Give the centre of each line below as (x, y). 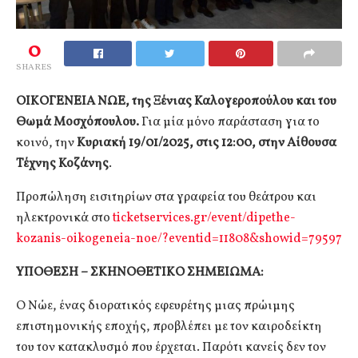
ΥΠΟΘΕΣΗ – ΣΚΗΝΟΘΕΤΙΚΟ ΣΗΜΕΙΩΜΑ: (140, 272)
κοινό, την (46, 143)
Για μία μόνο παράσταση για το (231, 122)
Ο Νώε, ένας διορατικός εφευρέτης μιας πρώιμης (155, 306)
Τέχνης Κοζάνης (62, 163)
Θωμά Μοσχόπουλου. (79, 122)
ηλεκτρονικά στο (64, 218)
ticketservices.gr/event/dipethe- (204, 218)
